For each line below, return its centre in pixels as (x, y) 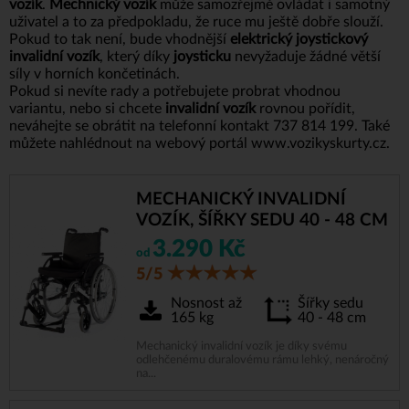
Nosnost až (206, 304)
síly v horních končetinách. (94, 73)
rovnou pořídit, (305, 108)
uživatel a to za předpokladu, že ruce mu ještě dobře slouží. (196, 21)
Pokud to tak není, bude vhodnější (120, 39)
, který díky (135, 56)
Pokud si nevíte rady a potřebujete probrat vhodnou (175, 91)
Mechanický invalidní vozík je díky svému (241, 346)
